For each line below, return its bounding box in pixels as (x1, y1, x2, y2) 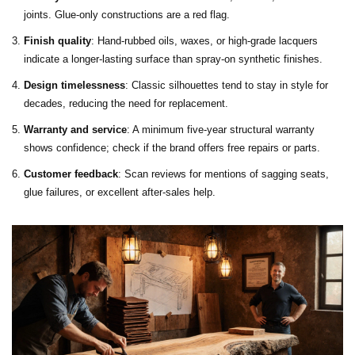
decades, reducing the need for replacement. (24, 97, 228, 110)
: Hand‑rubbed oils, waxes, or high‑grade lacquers (91, 35, 318, 48)
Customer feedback (24, 168, 118, 181)
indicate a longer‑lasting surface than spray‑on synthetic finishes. (24, 53, 323, 66)
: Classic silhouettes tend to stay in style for (125, 79, 328, 92)
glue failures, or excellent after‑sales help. (24, 186, 216, 199)
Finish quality (24, 35, 91, 48)
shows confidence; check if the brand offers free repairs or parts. (24, 142, 320, 155)
